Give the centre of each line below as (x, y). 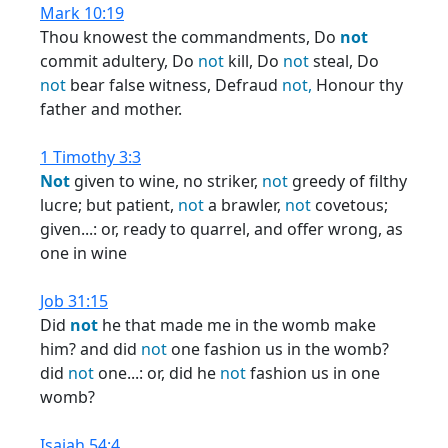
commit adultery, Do (119, 61)
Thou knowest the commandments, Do (190, 37)
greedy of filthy (347, 181)
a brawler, (244, 205)
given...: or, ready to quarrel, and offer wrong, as (221, 229)
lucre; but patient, (109, 205)
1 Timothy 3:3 (90, 157)
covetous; (349, 205)
